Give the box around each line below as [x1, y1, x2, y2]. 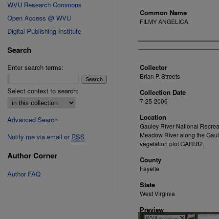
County [140, 155, 161, 164]
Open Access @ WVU [7, 13, 71, 22]
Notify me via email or [7, 132, 71, 141]
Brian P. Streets [140, 72, 180, 80]
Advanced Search [7, 115, 58, 124]
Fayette [140, 164, 159, 173]
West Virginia [140, 189, 175, 197]
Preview [140, 205, 164, 214]
